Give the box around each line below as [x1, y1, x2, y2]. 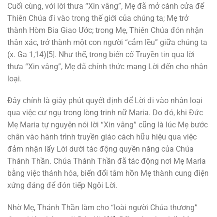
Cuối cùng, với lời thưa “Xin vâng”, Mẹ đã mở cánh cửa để [7, 1, 204, 11]
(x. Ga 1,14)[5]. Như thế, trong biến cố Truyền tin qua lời [7, 49, 195, 59]
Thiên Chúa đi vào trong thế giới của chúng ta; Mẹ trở [7, 13, 188, 23]
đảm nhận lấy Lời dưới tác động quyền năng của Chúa [7, 144, 194, 154]
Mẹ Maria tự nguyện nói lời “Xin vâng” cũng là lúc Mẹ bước [7, 120, 208, 130]
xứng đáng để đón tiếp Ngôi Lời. [7, 181, 118, 190]
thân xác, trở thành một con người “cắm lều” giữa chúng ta [7, 37, 207, 47]
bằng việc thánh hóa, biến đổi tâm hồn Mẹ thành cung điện [7, 169, 209, 178]
